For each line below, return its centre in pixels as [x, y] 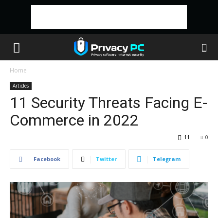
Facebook [47, 159]
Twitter [106, 159]
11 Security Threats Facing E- [109, 103]
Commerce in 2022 [74, 120]
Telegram [167, 159]
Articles [21, 86]
